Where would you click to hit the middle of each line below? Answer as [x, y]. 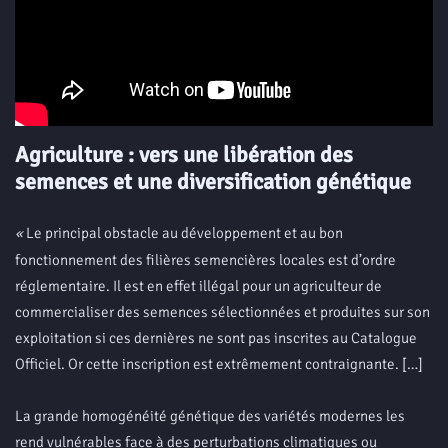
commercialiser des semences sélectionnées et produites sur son [222, 311]
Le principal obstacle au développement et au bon [183, 232]
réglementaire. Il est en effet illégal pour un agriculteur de [198, 285]
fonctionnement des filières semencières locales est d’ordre [205, 259]
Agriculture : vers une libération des [184, 154]
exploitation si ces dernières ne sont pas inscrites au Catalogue [216, 337]
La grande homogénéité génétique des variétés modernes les [210, 415]
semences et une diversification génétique [213, 181]
